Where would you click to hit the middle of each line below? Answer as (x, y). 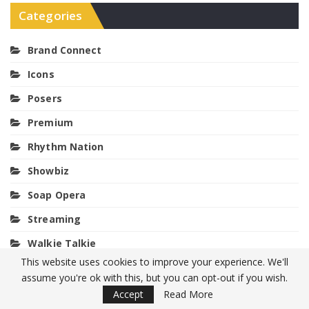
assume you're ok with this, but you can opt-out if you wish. (154, 278)
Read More (188, 294)
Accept (128, 294)
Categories (50, 15)
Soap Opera (57, 195)
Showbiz (48, 171)
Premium (50, 123)
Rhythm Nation (66, 147)
